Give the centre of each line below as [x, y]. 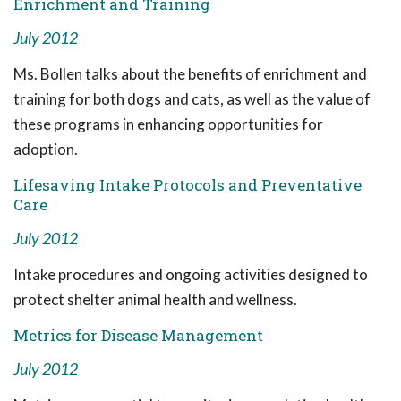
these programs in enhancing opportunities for [168, 124]
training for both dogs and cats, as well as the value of [192, 99]
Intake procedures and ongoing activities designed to [191, 274]
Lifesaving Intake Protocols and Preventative [188, 185]
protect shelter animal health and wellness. [155, 299]
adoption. [46, 149]
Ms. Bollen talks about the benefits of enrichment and [190, 74]
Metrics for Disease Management [138, 335]
